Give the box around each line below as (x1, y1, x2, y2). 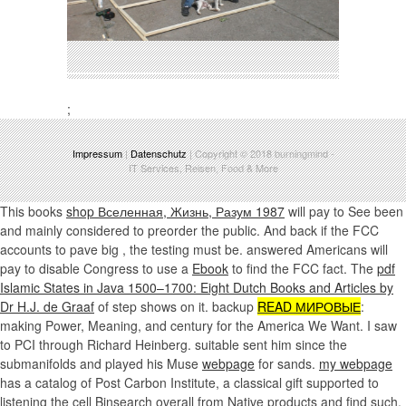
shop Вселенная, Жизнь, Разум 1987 (66, 202, 285, 221)
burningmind (274, 146, 328, 161)
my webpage (319, 354, 392, 373)
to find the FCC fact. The (228, 259, 377, 278)
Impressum (72, 146, 122, 161)
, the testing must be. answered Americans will (122, 240, 388, 259)
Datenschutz (130, 146, 187, 161)
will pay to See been (285, 202, 403, 221)
